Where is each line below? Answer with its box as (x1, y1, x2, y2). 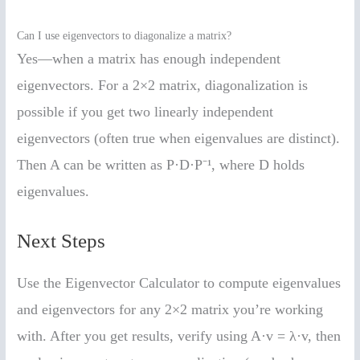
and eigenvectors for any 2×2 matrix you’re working (17, 301, 324, 317)
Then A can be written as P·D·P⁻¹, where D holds (17, 156, 305, 173)
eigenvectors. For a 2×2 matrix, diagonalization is (17, 76, 309, 93)
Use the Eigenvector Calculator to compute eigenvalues (17, 274, 342, 291)
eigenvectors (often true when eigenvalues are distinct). (17, 129, 341, 146)
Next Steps (17, 229, 106, 252)
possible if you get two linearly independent (17, 103, 274, 120)
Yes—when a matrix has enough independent (17, 50, 281, 67)
